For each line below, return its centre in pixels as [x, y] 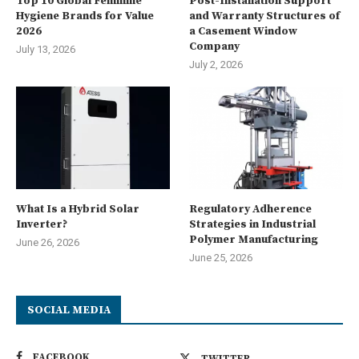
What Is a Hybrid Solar [78, 209]
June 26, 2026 [48, 242]
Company [215, 46]
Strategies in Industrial [253, 224]
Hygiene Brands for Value [85, 16]
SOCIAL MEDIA [69, 310]
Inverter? [42, 224]
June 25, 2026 [221, 257]
